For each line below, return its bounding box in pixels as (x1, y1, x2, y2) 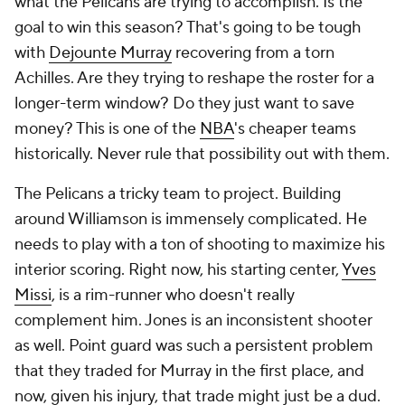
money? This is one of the (14, 118, 200, 139)
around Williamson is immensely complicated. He (14, 209, 367, 230)
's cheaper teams (234, 118, 356, 139)
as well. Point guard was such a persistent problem (14, 335, 373, 356)
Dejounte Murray (49, 42, 172, 63)
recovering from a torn (172, 42, 334, 63)
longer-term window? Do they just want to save (14, 93, 354, 114)
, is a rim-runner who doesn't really (52, 285, 295, 306)
